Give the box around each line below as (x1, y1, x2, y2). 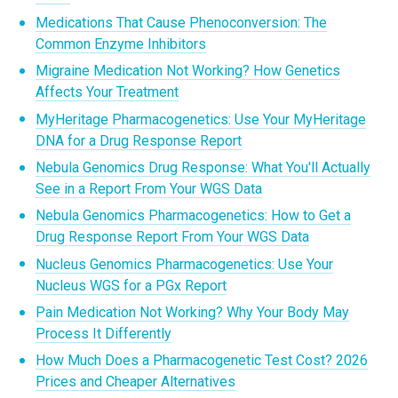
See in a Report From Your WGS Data (36, 179, 262, 197)
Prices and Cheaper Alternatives (36, 373, 235, 391)
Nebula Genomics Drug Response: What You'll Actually (36, 158, 370, 176)
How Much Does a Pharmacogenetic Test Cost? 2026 (36, 352, 368, 370)
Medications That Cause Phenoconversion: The (36, 13, 327, 31)
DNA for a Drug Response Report (36, 131, 242, 149)
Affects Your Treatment (36, 84, 179, 101)
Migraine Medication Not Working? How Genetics (36, 62, 340, 80)
